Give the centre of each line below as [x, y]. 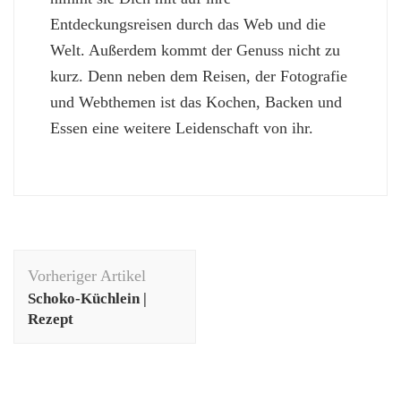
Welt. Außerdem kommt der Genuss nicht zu [195, 51]
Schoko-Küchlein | [87, 299]
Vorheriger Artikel [87, 276]
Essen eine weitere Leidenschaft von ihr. [182, 128]
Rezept [51, 320]
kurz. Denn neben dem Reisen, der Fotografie [199, 77]
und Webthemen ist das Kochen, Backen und [196, 102]
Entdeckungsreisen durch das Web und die [188, 25]
